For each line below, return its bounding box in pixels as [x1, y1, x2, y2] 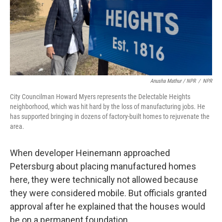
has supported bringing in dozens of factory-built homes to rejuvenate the [10, 112, 210, 120]
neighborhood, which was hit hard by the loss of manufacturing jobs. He [10, 103, 205, 111]
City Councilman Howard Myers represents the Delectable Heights [10, 93, 190, 101]
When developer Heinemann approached [10, 148, 170, 158]
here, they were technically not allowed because [10, 174, 198, 185]
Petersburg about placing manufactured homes [10, 161, 196, 171]
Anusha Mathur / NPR [150, 78, 196, 84]
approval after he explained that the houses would [10, 201, 205, 212]
